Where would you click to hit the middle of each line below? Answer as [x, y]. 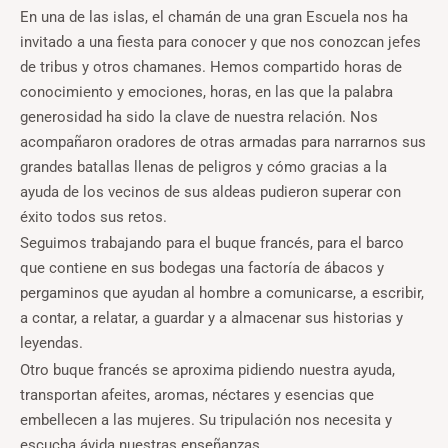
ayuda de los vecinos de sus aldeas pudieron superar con [210, 191]
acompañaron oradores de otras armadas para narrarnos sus [223, 141]
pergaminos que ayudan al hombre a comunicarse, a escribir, [222, 293]
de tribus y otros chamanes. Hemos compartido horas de [211, 66]
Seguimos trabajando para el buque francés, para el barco [212, 243]
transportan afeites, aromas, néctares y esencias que [197, 394]
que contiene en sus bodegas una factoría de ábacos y [202, 268]
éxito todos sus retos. [93, 216]
